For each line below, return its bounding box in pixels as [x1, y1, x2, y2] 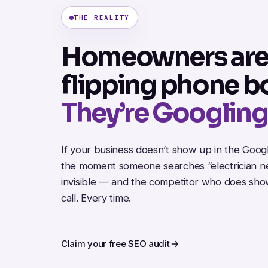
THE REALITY [74, 13, 130, 22]
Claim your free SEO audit [61, 238, 170, 250]
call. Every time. [61, 192, 131, 205]
